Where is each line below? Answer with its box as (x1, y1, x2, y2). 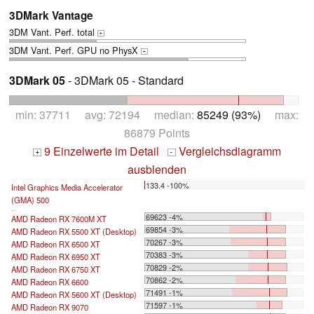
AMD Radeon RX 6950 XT (11, 250, 100, 262)
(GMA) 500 (11, 193, 49, 205)
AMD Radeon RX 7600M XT (11, 212, 107, 224)
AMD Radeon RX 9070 (11, 301, 88, 313)
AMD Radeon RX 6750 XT (11, 263, 100, 275)
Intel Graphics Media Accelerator (11, 181, 123, 193)
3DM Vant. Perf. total (9, 25, 97, 39)
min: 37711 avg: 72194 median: (15, 106, 197, 123)
